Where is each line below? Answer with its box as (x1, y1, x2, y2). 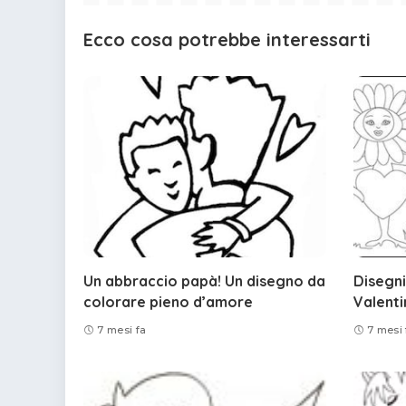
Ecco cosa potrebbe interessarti (83, 27, 371, 51)
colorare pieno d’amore (83, 293, 253, 312)
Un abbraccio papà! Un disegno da (83, 272, 325, 291)
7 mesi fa (97, 323, 147, 336)
